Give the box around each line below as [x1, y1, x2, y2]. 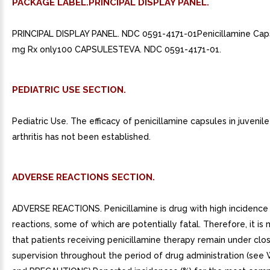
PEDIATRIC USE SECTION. [12, 84, 126, 95]
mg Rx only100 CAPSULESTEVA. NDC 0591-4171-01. [12, 45, 221, 54]
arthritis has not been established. [12, 132, 151, 142]
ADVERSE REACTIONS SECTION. [12, 172, 155, 183]
